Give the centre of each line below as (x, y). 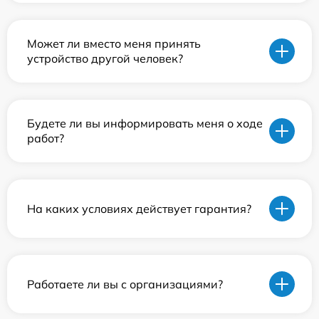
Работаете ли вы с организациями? (125, 284)
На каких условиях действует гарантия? (139, 208)
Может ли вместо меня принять (114, 43)
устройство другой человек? (105, 58)
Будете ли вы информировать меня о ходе (145, 123)
